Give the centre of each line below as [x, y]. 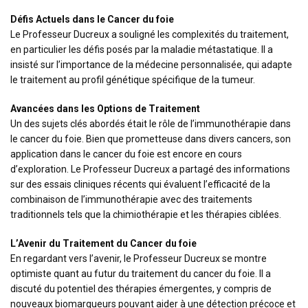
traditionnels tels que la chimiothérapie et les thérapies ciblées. [146, 214]
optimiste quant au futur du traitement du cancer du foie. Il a [141, 274]
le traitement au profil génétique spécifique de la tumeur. [133, 80]
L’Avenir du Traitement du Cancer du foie [103, 243]
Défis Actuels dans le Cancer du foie [92, 19]
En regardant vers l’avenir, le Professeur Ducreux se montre [139, 258]
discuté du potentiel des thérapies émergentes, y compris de [141, 289]
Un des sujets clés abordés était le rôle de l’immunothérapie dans [151, 124]
